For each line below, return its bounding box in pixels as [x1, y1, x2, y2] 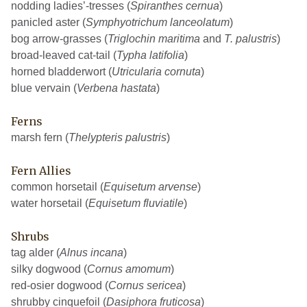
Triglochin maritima [108, 33, 200, 45]
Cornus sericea [108, 280, 182, 292]
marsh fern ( [11, 132, 69, 144]
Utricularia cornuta [112, 66, 201, 78]
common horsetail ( [11, 181, 103, 193]
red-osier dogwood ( [11, 280, 108, 292]
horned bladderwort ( [11, 66, 112, 78]
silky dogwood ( [11, 263, 87, 275]
